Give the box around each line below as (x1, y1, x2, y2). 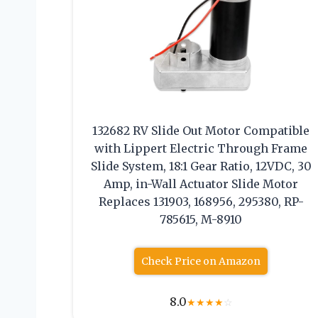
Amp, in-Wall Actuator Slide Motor (104, 177, 299, 192)
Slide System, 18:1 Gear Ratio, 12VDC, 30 (90, 159, 312, 174)
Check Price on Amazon (141, 255, 261, 268)
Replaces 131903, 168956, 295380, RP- (98, 194, 304, 209)
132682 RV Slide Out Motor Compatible (92, 124, 310, 138)
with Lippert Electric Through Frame (94, 141, 308, 156)
